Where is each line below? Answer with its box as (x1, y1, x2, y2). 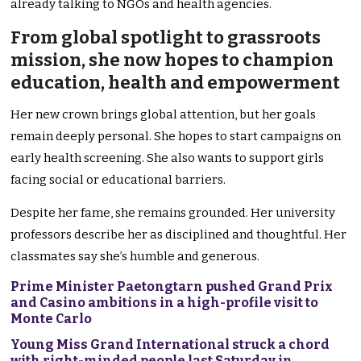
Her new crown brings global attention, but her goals (10, 107, 317, 122)
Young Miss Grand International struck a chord (10, 337, 330, 353)
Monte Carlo (10, 311, 93, 327)
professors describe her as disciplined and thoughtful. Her (10, 227, 347, 243)
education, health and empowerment (10, 72, 341, 94)
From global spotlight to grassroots (10, 27, 322, 49)
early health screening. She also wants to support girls (10, 151, 325, 166)
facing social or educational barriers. (10, 172, 226, 188)
